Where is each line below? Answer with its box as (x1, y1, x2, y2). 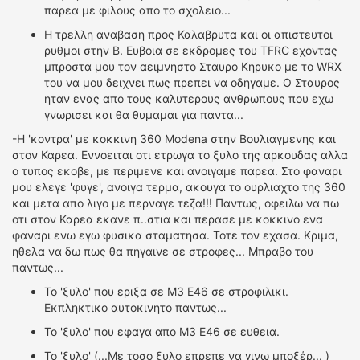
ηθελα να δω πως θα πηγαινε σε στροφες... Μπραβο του (12, 244, 313, 258)
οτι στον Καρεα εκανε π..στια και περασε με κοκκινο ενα (12, 212, 323, 226)
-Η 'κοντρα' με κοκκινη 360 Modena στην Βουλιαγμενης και (12, 132, 336, 145)
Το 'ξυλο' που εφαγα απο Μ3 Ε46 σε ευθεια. (44, 325, 280, 338)
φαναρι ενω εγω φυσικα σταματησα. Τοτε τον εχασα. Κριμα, (12, 228, 338, 242)
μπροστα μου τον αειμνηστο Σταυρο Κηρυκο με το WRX (44, 59, 342, 73)
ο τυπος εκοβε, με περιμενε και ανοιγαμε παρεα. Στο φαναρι (12, 164, 342, 178)
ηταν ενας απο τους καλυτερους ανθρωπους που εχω (44, 92, 333, 105)
